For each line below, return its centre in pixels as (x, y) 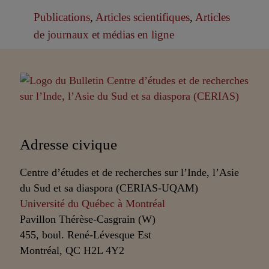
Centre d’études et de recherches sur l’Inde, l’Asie (130, 172)
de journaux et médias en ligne (104, 35)
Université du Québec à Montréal (93, 203)
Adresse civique (69, 145)
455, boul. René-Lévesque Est (86, 234)
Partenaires (134, 102)
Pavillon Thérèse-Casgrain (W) (88, 219)
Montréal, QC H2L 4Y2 (72, 250)
